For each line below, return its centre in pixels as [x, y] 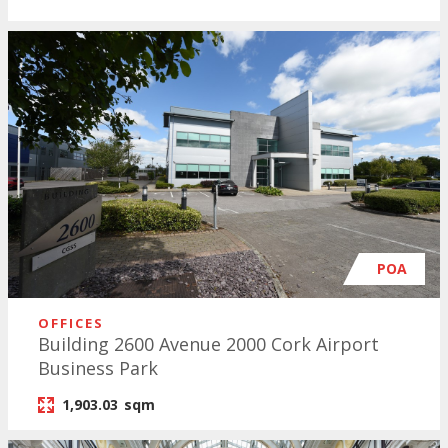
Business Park [98, 368]
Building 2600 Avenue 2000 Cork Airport [208, 344]
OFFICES [71, 323]
